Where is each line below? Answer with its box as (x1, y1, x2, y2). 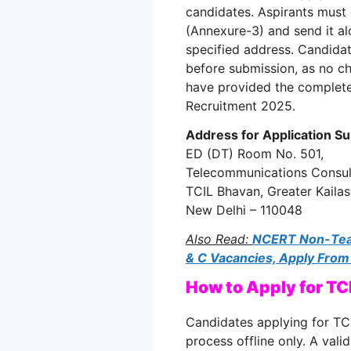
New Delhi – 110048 (186, 202, 302, 219)
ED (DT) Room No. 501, (186, 146, 324, 162)
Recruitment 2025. (186, 98, 295, 114)
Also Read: (186, 230, 252, 247)
